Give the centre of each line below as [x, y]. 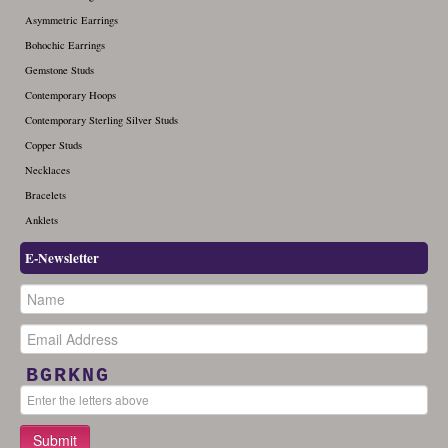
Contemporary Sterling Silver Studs [101, 119]
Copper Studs [53, 144]
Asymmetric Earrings [71, 19]
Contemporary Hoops [70, 94]
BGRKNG [68, 375]
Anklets [41, 219]
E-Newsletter [62, 257]
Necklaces [47, 169]
